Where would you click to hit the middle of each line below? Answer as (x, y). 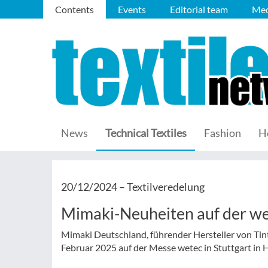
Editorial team (199, 9)
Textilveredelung (166, 187)
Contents (74, 9)
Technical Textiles (146, 133)
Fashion (223, 133)
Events (132, 9)
